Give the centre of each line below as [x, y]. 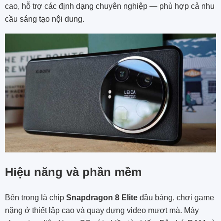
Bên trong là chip [36, 197]
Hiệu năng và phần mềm [73, 172]
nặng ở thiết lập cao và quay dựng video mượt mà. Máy [102, 210]
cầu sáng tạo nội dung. [45, 19]
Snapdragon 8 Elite [102, 197]
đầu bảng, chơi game [176, 197]
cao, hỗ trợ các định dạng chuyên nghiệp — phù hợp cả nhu [110, 6]
